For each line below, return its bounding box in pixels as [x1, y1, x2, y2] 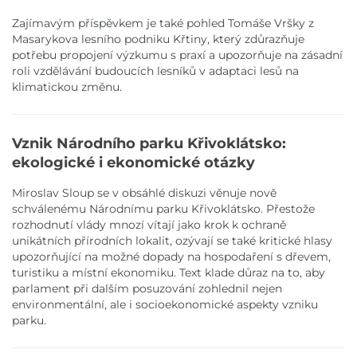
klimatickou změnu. [12, 79, 122, 94]
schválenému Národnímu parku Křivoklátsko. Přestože [12, 201, 315, 216]
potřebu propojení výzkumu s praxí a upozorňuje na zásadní [12, 47, 343, 62]
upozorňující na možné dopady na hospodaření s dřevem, [12, 249, 331, 264]
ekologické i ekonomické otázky [12, 153, 255, 171]
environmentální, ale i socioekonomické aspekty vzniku [12, 296, 318, 312]
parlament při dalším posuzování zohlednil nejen [12, 280, 282, 296]
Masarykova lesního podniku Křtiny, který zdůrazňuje [12, 31, 304, 46]
